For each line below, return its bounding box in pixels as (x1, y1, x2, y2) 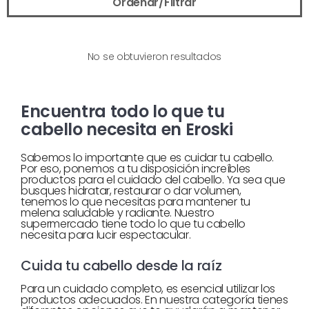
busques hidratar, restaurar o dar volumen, (21, 183, 241, 199)
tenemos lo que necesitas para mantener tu (21, 194, 250, 210)
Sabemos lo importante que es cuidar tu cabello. (21, 150, 274, 166)
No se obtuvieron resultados (87, 50, 222, 63)
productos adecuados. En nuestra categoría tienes (21, 292, 288, 308)
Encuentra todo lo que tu (21, 100, 225, 123)
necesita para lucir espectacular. (21, 227, 191, 243)
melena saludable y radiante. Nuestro (21, 205, 215, 221)
